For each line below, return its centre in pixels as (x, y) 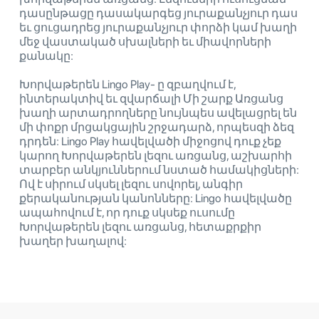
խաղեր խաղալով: (73, 241)
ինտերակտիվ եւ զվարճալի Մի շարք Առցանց (151, 99)
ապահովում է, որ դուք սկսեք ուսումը (127, 213)
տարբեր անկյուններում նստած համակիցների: (159, 170)
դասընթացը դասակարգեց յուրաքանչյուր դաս (158, 14)
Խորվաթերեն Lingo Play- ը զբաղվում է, (127, 85)
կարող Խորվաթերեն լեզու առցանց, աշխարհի (156, 156)
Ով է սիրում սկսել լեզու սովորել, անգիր (131, 184)
